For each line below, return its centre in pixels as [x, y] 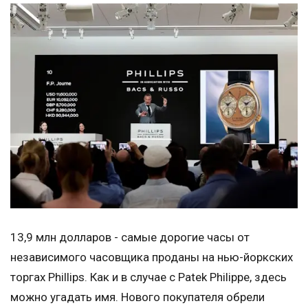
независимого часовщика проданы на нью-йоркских [152, 257]
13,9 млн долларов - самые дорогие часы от [130, 237]
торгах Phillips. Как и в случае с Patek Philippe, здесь [148, 277]
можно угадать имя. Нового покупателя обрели [137, 297]
